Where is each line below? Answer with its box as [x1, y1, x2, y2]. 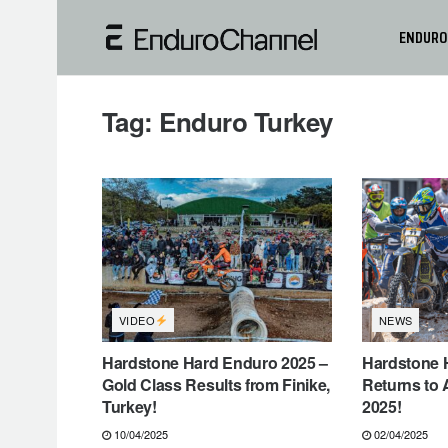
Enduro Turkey [159, 103, 333, 140]
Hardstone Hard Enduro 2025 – [102, 351, 329, 375]
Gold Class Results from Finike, [102, 373, 331, 397]
